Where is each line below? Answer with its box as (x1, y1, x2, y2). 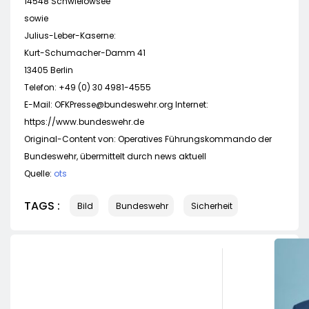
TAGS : (24, 197, 60, 214)
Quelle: (24, 168, 54, 180)
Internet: (173, 99, 208, 111)
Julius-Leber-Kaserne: (24, 30, 116, 42)
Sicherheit (191, 200, 232, 212)
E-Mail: (24, 99, 54, 111)
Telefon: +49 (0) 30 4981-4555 (24, 81, 151, 94)
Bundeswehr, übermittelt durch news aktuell (24, 150, 206, 163)
